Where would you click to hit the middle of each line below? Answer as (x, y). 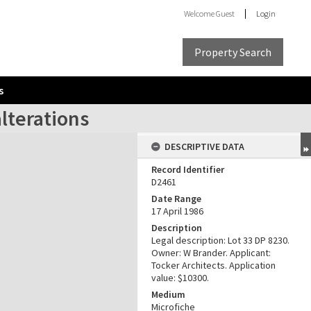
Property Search (233, 52)
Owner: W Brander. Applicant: (211, 253)
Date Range (176, 199)
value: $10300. (180, 278)
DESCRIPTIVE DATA (204, 146)
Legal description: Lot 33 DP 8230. (220, 240)
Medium (168, 294)
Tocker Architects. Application (213, 265)
